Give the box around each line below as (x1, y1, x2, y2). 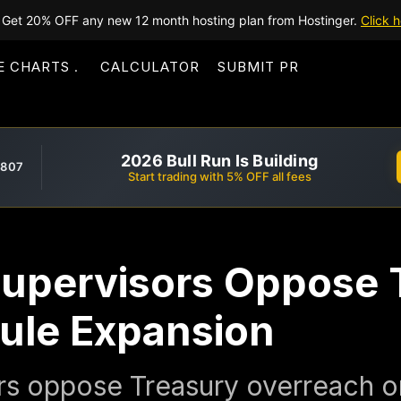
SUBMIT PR (218, 58, 299, 75)
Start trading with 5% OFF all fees (127, 168, 311, 183)
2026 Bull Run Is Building (121, 150, 318, 170)
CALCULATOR (100, 58, 200, 75)
